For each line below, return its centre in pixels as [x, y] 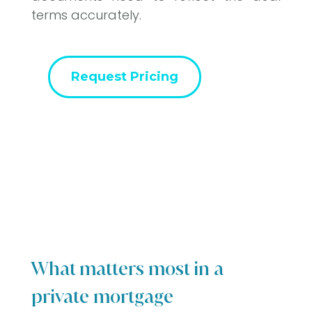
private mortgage [102, 297]
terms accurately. [86, 15]
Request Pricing [124, 77]
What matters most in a [127, 269]
